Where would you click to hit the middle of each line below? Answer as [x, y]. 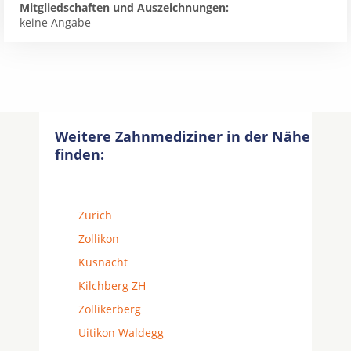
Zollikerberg [110, 309]
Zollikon [99, 239]
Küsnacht [103, 262]
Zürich [95, 215]
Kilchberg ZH [112, 286]
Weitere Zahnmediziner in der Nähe [183, 136]
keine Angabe [55, 22]
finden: [80, 154]
